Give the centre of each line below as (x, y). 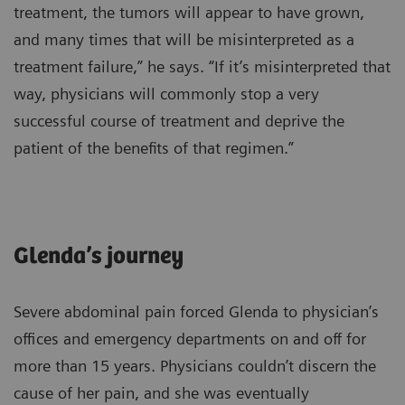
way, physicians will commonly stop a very (166, 93)
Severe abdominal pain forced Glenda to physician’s (196, 311)
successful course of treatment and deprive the (179, 120)
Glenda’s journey (99, 256)
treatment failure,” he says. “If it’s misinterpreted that (202, 66)
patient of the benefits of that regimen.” (154, 147)
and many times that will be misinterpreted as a (184, 39)
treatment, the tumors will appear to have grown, (189, 12)
